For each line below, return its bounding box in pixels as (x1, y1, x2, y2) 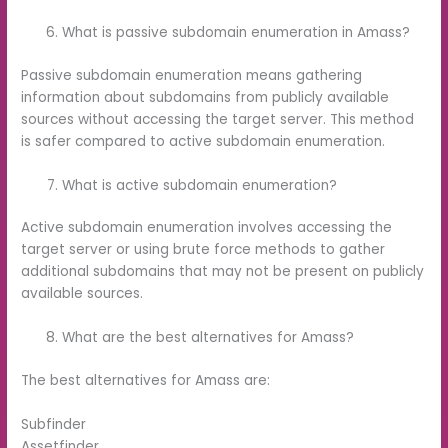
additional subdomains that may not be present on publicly (21, 262, 425, 282)
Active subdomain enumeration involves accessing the (21, 218, 393, 238)
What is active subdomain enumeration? (62, 175, 338, 195)
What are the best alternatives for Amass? (62, 328, 355, 348)
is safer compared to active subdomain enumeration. (21, 131, 386, 151)
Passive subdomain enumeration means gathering (21, 65, 363, 85)
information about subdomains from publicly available (21, 87, 390, 107)
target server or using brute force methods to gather (21, 240, 386, 260)
